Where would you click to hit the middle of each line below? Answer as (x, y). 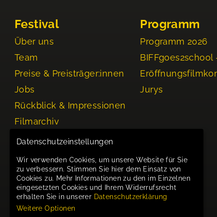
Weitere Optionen (46, 208)
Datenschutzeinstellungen (65, 142)
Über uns (34, 41)
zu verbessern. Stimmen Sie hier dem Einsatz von (99, 169)
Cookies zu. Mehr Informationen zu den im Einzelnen (103, 178)
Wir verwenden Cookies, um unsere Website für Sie (102, 160)
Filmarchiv (37, 121)
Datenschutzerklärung (131, 196)
